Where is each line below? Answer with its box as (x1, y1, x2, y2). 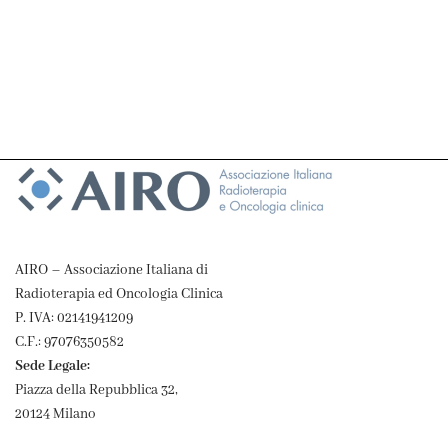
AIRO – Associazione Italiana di (15, 261, 208, 279)
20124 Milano (15, 405, 96, 423)
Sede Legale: (15, 357, 90, 375)
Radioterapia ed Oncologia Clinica (15, 285, 223, 303)
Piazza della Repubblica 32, (15, 381, 178, 399)
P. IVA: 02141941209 (15, 309, 133, 327)
